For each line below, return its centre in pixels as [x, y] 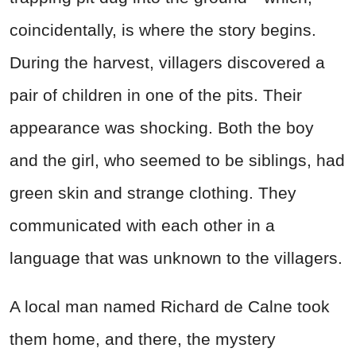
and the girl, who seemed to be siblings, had [177, 160]
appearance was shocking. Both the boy [162, 127]
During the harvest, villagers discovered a [167, 62]
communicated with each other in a [142, 225]
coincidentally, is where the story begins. [163, 29]
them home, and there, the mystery [143, 339]
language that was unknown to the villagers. [176, 257]
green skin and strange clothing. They [153, 192]
